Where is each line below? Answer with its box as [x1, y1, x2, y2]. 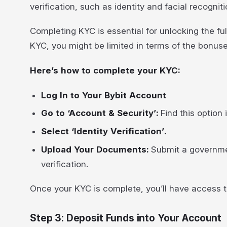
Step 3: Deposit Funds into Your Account [30, 212, 222, 224]
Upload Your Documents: [41, 144, 152, 155]
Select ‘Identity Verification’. [41, 126, 167, 137]
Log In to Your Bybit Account [41, 90, 167, 100]
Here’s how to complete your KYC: [30, 65, 180, 75]
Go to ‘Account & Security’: [41, 108, 161, 119]
